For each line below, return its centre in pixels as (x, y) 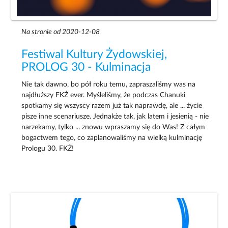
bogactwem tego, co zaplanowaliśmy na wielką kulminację (112, 138)
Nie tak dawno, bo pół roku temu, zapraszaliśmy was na (109, 85)
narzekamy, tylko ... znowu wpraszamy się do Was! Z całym (113, 127)
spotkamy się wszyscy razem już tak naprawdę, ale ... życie (112, 106)
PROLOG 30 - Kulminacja (86, 67)
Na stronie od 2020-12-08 (61, 32)
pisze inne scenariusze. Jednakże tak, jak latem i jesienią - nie (115, 117)
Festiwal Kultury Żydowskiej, (94, 55)
